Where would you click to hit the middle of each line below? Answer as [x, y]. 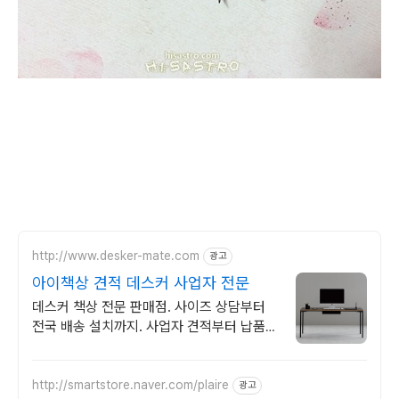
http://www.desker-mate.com [116, 256]
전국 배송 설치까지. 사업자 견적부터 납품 [149, 326]
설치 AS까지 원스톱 [89, 346]
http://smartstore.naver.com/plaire [130, 385]
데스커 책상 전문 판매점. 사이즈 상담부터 [149, 306]
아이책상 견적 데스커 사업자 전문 [141, 282]
